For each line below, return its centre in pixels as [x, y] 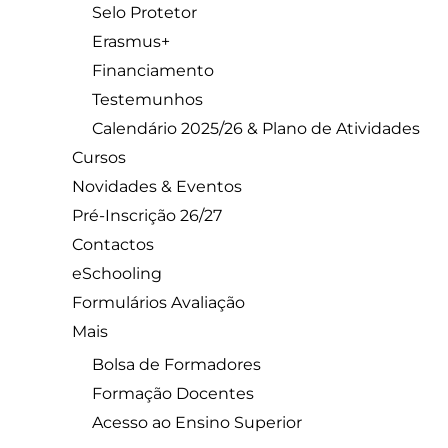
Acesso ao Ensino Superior [197, 423]
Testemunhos [147, 100]
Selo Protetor [144, 13]
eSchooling [117, 274]
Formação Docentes [173, 394]
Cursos [99, 158]
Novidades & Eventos [157, 187]
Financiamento [153, 71]
